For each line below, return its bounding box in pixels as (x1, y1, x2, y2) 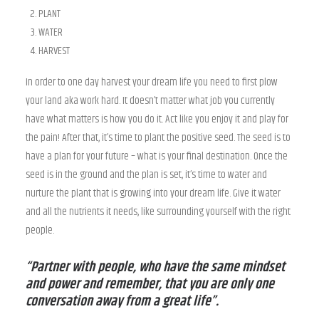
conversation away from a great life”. (26, 291, 219, 313)
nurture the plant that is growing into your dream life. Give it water (26, 185, 281, 202)
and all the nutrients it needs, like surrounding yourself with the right (26, 204, 291, 220)
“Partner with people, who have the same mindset (26, 256, 285, 278)
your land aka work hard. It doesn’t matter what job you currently (26, 93, 275, 109)
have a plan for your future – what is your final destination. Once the (26, 148, 288, 164)
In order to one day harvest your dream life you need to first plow (26, 74, 278, 90)
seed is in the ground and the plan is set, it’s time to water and (26, 167, 267, 183)
